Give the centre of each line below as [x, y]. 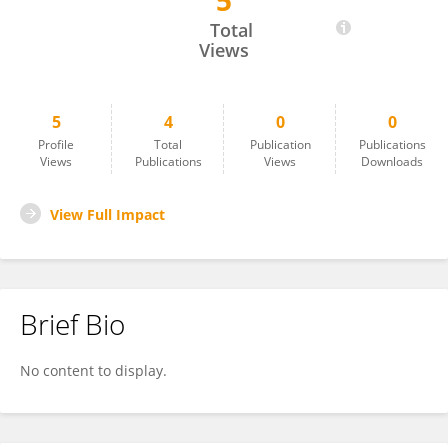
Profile [56, 144]
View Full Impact [107, 214]
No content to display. [93, 370]
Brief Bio [72, 324]
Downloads [392, 161]
